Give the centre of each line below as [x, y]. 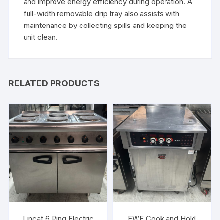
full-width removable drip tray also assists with [102, 14]
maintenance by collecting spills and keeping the [105, 26]
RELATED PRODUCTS [54, 83]
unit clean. [41, 37]
